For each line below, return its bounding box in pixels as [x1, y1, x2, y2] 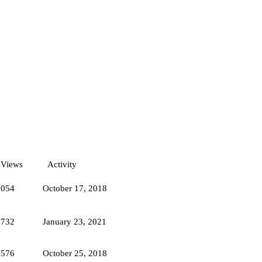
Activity [47, 159, 77, 169]
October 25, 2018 [43, 248, 107, 258]
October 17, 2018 [43, 183, 107, 193]
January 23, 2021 [43, 216, 106, 226]
